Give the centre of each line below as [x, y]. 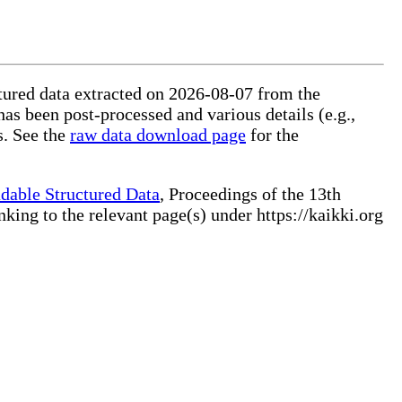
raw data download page [158, 134]
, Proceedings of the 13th [250, 193]
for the [272, 134]
